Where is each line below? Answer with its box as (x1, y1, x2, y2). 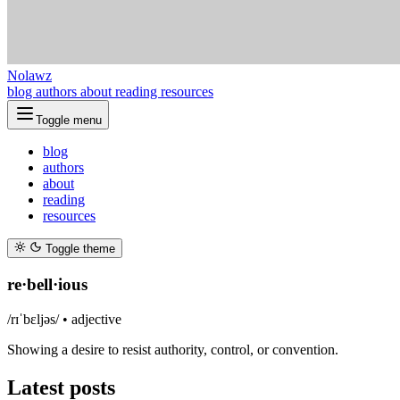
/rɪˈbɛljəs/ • (7, 311, 71, 327)
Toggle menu (36, 113, 102, 127)
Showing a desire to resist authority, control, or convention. (7, 341, 338, 357)
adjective (71, 311, 121, 327)
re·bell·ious (7, 275, 87, 295)
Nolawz (7, 68, 52, 83)
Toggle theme (45, 242, 115, 256)
